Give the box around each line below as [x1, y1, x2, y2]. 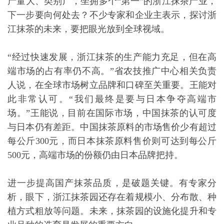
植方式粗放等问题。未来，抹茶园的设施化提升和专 [7, 206, 216, 216]
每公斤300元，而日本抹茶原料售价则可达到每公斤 [7, 136, 216, 146]
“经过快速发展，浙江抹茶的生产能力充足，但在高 [7, 52, 216, 62]
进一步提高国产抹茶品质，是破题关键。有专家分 [7, 178, 216, 188]
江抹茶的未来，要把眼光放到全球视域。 [7, 24, 169, 34]
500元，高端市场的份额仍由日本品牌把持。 [7, 150, 183, 160]
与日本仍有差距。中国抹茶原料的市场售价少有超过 [7, 122, 216, 132]
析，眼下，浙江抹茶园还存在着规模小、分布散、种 [7, 192, 216, 202]
